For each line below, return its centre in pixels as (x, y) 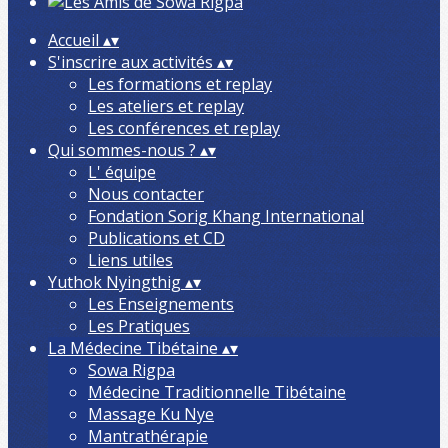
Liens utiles (130, 260)
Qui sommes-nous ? (124, 150)
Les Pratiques (139, 326)
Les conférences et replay (184, 128)
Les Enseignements (161, 304)
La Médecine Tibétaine (135, 348)
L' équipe (122, 172)
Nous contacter (146, 194)
